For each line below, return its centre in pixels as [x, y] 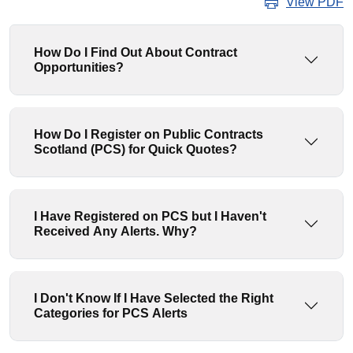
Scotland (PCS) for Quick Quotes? [136, 149]
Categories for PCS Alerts [111, 313]
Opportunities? [79, 67]
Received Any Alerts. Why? [180, 231]
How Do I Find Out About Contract [136, 52]
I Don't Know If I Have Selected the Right [154, 298]
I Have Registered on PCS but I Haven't [150, 216]
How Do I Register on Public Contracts [149, 134]
